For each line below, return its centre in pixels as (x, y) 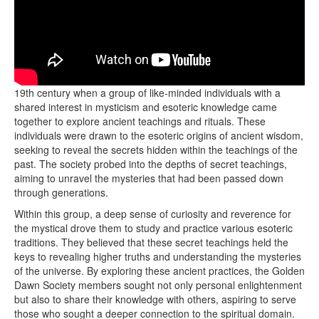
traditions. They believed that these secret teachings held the (151, 242)
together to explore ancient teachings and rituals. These (140, 121)
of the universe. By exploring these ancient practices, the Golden (159, 270)
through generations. (61, 192)
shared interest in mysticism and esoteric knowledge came (146, 106)
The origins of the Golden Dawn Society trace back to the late (152, 78)
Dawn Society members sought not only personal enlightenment (158, 284)
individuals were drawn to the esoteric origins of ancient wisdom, (159, 135)
